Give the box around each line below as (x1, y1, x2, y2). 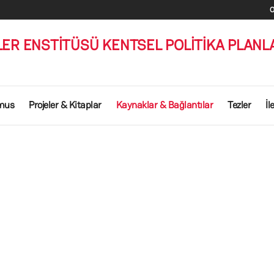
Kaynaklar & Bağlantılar (116, 98, 213, 111)
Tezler (228, 98, 251, 111)
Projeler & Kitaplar (29, 98, 102, 111)
